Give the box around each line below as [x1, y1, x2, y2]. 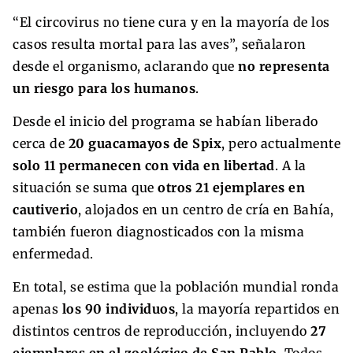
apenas [13, 301, 62, 318]
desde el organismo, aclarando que [13, 58, 238, 75]
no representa [238, 58, 330, 75]
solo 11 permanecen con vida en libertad [13, 158, 275, 174]
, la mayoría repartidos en [175, 301, 340, 318]
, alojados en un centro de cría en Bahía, [78, 202, 334, 218]
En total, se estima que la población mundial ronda [13, 279, 339, 295]
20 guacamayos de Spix [68, 136, 221, 152]
